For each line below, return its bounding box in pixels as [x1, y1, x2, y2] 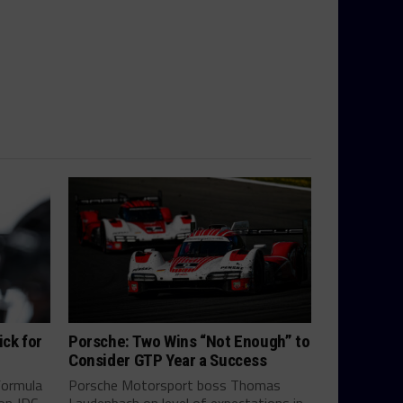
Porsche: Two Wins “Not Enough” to [68, 331, 310, 352]
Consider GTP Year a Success [68, 350, 267, 371]
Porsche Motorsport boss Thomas [68, 374, 281, 396]
